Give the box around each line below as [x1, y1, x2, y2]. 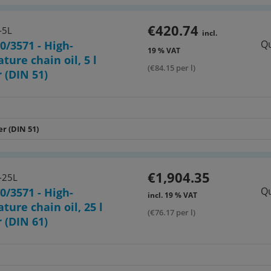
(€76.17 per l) [147, 207, 195, 218]
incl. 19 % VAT [147, 190, 197, 200]
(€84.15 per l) [147, 62, 195, 73]
